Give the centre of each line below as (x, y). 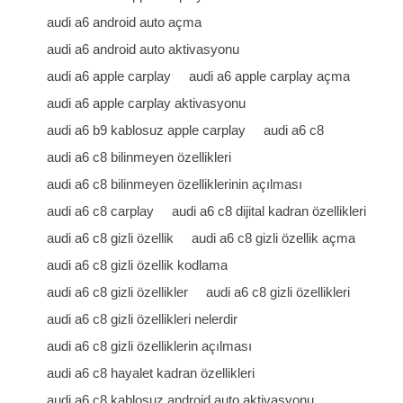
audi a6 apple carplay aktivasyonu (147, 103)
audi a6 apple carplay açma (270, 76)
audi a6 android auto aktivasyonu (143, 49)
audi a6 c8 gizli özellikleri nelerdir (143, 319)
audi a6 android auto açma (125, 22)
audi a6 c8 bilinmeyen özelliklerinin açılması (175, 184)
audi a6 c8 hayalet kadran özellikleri (151, 373)
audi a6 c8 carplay (101, 211)
